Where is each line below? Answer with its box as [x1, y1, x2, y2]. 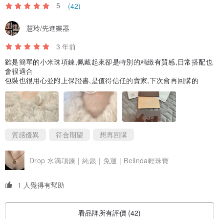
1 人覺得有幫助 [18, 179, 65, 190]
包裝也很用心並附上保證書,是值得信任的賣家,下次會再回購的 [5, 75, 199, 85]
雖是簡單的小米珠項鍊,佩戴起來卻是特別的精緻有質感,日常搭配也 [5, 56, 213, 66]
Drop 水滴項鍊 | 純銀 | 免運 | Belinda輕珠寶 [29, 155, 169, 165]
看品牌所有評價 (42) [78, 208, 141, 218]
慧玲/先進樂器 [26, 23, 69, 33]
